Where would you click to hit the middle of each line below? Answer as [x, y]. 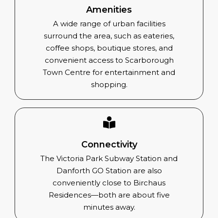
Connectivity [109, 145]
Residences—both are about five [109, 195]
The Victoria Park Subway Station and [109, 159]
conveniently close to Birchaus [109, 183]
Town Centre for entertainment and [109, 73]
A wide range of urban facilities [109, 24]
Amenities [109, 10]
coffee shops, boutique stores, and [109, 48]
